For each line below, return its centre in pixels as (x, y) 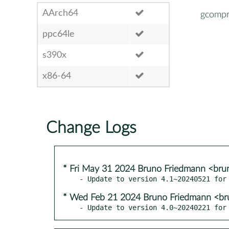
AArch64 (60, 13)
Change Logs (91, 128)
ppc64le (59, 34)
